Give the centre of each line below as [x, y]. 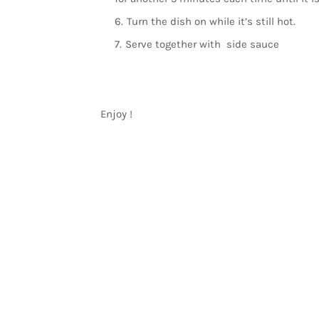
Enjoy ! [116, 114]
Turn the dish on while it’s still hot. [211, 21]
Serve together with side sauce [202, 44]
